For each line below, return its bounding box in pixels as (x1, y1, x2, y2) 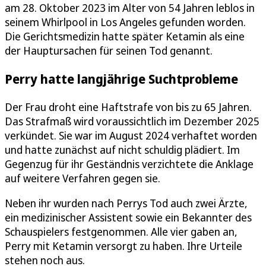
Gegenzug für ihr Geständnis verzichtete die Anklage (5, 157, 254, 172)
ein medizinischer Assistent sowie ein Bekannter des (5, 210, 252, 225)
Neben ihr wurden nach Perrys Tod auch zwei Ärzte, (5, 196, 248, 211)
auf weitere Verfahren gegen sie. (5, 171, 160, 186)
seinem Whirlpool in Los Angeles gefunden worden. (5, 15, 246, 30)
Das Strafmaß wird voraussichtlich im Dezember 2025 (5, 114, 259, 129)
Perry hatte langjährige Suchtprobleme (5, 70, 238, 88)
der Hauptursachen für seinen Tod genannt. (5, 43, 213, 58)
